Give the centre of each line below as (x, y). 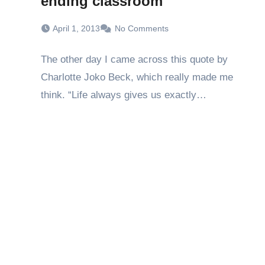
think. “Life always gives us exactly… (124, 95)
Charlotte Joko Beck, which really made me (137, 77)
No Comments (142, 28)
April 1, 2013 (76, 28)
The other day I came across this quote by (134, 59)
